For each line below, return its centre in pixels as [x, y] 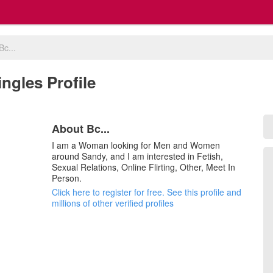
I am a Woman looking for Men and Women [136, 145]
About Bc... [81, 129]
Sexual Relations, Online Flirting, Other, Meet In [144, 167]
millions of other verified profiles [113, 203]
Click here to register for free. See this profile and [147, 192]
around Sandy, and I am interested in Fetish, [138, 156]
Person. [67, 178]
